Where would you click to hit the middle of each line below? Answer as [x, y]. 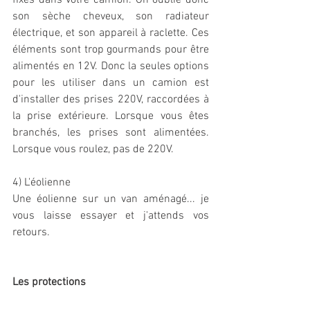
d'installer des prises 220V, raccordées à [111, 100]
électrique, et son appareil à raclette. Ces [111, 34]
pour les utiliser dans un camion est [111, 83]
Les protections [49, 283]
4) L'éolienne [42, 183]
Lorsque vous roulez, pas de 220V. [94, 150]
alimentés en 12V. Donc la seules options [111, 67]
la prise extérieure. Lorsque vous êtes [111, 117]
